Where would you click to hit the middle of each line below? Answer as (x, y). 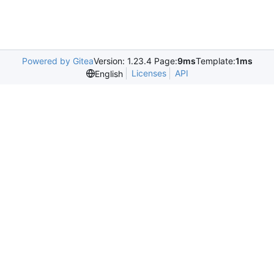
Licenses (149, 73)
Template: (215, 61)
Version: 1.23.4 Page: (135, 61)
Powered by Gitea (57, 61)
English (109, 73)
